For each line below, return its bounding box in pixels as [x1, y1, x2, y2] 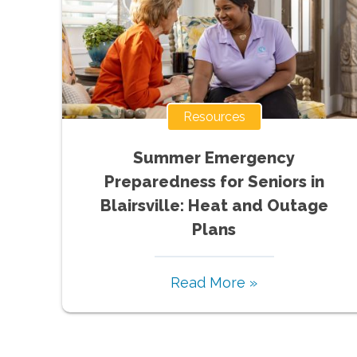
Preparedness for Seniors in [104, 171, 324, 191]
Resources [182, 108, 245, 124]
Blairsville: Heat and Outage [100, 195, 328, 215]
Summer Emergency [133, 147, 296, 167]
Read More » [171, 273, 258, 291]
